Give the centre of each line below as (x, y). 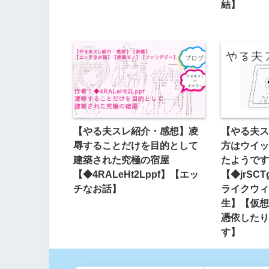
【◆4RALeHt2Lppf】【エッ (136, 174)
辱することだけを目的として (136, 145)
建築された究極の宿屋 (121, 159)
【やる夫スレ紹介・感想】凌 (136, 131)
